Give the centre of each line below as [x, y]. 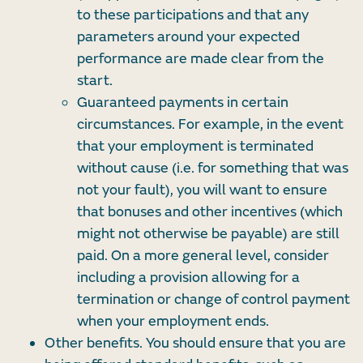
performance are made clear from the [201, 59]
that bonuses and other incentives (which [210, 212]
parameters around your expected [188, 37]
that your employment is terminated [195, 147]
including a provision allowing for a [188, 278]
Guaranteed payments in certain [183, 103]
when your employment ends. [173, 322]
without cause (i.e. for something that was [213, 169]
